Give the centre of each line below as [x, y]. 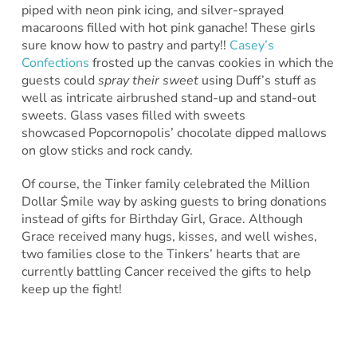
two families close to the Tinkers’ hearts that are [161, 254]
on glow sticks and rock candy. [107, 150]
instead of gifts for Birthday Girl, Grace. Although [162, 219]
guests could [59, 80]
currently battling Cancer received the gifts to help [166, 271]
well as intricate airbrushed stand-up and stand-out [169, 98]
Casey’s [251, 45]
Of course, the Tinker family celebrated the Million [165, 184]
